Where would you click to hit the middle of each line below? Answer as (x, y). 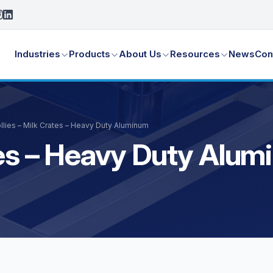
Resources (195, 54)
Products (90, 54)
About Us (140, 54)
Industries (38, 54)
